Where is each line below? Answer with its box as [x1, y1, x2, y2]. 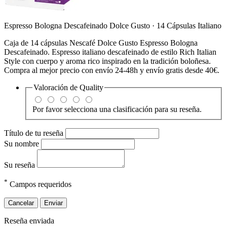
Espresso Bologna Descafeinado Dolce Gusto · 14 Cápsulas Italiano [4, 21, 221, 30]
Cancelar [8, 199, 34, 207]
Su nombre [4, 139, 41, 148]
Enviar [44, 199, 63, 207]
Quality [80, 83, 103, 92]
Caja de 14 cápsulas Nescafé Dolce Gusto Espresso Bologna [4, 38, 198, 47]
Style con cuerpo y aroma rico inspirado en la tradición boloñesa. [4, 56, 211, 65]
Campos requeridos [8, 180, 71, 189]
